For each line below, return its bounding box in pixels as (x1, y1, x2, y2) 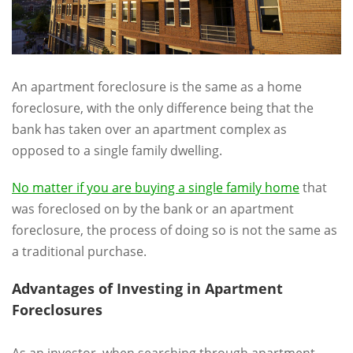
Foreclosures (12, 299, 102, 319)
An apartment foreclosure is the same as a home (12, 77, 302, 95)
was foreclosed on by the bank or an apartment (12, 199, 294, 217)
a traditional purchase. (12, 242, 147, 260)
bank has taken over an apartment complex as (12, 120, 287, 138)
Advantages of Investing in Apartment (12, 278, 283, 298)
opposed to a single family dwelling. (12, 141, 222, 159)
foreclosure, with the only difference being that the (12, 98, 314, 117)
